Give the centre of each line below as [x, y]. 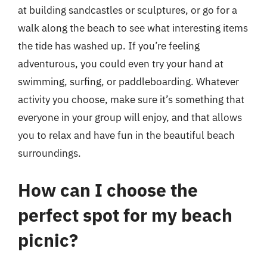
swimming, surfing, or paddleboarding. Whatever [128, 82]
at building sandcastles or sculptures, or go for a [128, 10]
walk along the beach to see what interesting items [133, 28]
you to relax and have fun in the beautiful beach [126, 135]
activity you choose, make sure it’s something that [131, 100]
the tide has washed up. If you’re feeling [109, 46]
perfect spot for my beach [125, 215]
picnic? [48, 240]
